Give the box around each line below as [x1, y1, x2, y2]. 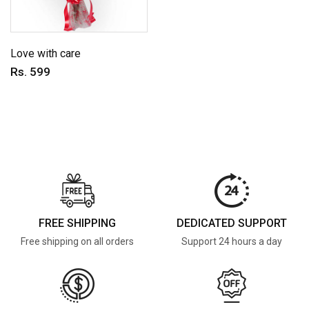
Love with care [10, 47, 81, 60]
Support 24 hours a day [181, 236, 282, 247]
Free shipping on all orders [21, 236, 134, 247]
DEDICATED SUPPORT [177, 217, 287, 230]
